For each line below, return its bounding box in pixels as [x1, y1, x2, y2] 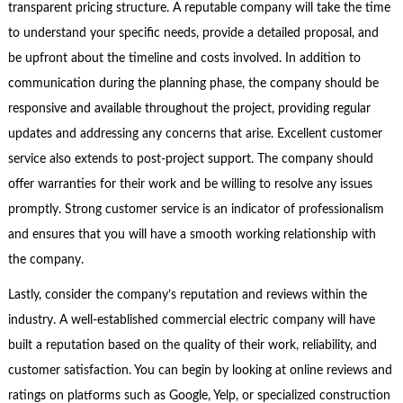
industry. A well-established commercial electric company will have [7, 313, 375, 327]
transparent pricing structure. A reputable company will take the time [7, 2, 390, 15]
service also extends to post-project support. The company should [7, 153, 373, 166]
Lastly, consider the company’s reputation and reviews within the [7, 288, 367, 301]
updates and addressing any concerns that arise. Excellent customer [7, 128, 382, 141]
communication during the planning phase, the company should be [7, 77, 379, 91]
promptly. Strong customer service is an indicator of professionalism [7, 203, 384, 217]
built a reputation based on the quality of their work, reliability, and [7, 338, 377, 352]
